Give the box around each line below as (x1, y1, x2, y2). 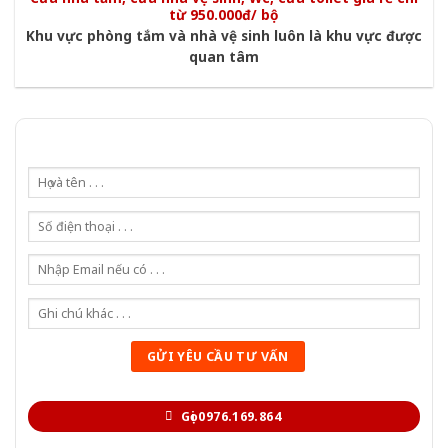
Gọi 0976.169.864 (180, 408, 281, 426)
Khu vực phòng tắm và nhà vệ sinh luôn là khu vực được (26, 25, 422, 45)
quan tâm (189, 46, 259, 66)
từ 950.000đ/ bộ (169, 5, 279, 25)
